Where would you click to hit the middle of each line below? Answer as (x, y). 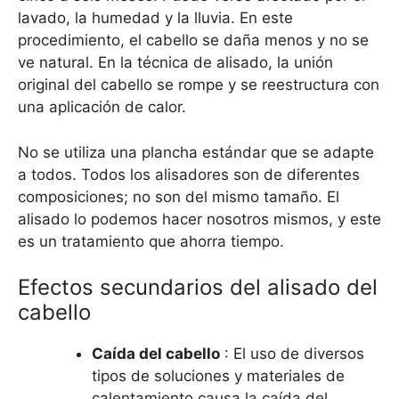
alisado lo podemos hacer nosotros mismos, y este (199, 219)
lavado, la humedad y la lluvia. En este (155, 18)
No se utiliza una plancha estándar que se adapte (196, 152)
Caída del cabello (156, 354)
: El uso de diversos (292, 354)
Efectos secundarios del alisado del (198, 288)
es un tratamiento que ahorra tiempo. (151, 241)
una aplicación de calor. (102, 107)
